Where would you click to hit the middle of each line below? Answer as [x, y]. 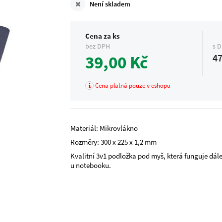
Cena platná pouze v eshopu [132, 85]
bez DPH [98, 46]
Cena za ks [103, 36]
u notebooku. [91, 165]
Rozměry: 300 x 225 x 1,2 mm [114, 142]
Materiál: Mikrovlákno [104, 128]
